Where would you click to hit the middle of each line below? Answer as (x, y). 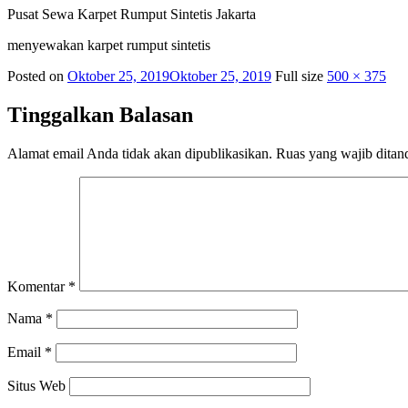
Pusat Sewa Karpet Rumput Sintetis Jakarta (132, 14)
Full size (301, 76)
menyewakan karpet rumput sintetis (109, 45)
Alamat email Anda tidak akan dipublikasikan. (140, 153)
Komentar (38, 286)
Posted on (37, 76)
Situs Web (36, 385)
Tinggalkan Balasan (100, 114)
